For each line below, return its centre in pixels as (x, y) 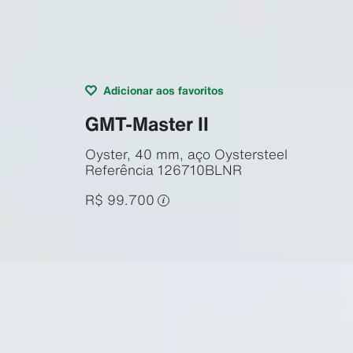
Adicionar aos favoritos (163, 90)
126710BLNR (199, 169)
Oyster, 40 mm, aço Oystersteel (186, 154)
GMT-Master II (147, 123)
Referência (119, 169)
